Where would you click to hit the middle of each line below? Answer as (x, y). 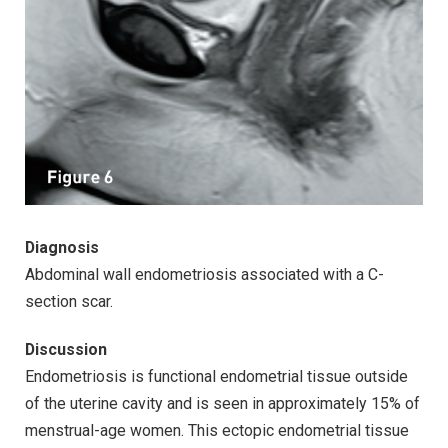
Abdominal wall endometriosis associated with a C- (204, 275)
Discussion (66, 350)
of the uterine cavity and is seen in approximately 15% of (222, 404)
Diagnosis (62, 248)
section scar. (69, 302)
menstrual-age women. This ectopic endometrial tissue (217, 431)
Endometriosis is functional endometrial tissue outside (216, 377)
